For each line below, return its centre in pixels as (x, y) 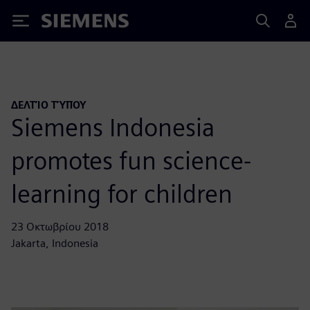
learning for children (122, 193)
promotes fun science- (131, 160)
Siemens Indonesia (113, 127)
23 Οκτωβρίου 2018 (60, 226)
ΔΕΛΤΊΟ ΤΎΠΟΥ (49, 105)
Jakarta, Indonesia (55, 243)
